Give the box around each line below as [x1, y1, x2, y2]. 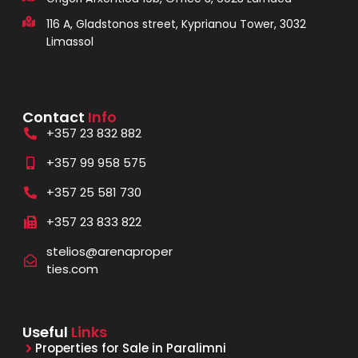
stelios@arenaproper [46, 242, 173, 260]
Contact [22, 106, 88, 127]
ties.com [46, 260, 98, 277]
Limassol [46, 34, 93, 50]
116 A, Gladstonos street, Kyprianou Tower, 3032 [46, 16, 306, 33]
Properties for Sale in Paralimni [34, 339, 226, 356]
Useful [22, 321, 71, 342]
